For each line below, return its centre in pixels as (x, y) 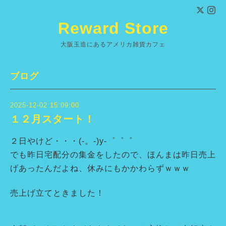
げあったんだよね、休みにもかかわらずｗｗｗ (100, 168)
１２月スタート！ (52, 119)
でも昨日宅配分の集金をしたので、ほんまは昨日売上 (113, 154)
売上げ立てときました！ (57, 193)
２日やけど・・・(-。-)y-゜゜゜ (71, 141)
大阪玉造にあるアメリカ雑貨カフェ (113, 44)
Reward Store (113, 28)
